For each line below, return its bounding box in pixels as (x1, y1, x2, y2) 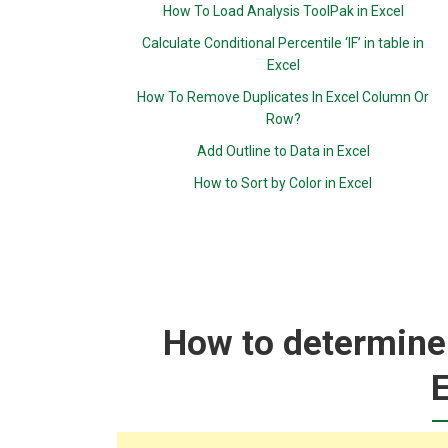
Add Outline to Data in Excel (196, 143, 370, 159)
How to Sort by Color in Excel (194, 175, 373, 191)
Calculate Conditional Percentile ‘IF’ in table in (142, 35, 425, 51)
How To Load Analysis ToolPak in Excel (162, 3, 404, 19)
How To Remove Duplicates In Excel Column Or (137, 89, 430, 105)
